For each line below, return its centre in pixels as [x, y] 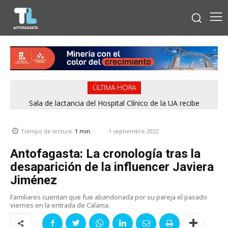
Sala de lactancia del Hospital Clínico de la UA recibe [114, 103]
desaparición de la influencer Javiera [112, 167]
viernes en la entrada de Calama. [60, 205]
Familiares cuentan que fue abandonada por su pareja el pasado [109, 197]
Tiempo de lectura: [48, 131]
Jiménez [34, 180]
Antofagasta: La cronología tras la [105, 153]
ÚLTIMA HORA [114, 88]
